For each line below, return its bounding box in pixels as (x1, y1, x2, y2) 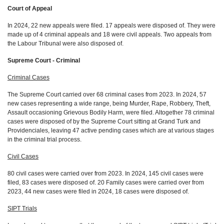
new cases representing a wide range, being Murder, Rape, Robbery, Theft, (7, 100, 210, 107)
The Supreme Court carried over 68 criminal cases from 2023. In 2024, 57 (7, 91, 206, 98)
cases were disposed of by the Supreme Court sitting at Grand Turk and (7, 118, 200, 125)
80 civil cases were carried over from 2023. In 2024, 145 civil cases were (7, 170, 203, 177)
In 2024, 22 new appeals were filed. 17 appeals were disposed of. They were (7, 22, 215, 29)
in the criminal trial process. (7, 136, 189, 143)
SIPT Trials (7, 205, 37, 212)
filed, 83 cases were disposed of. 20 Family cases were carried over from (7, 179, 204, 186)
